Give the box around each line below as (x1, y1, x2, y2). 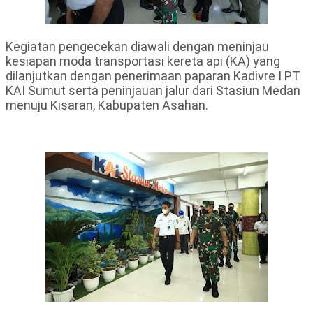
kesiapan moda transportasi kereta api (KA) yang (6, 54, 280, 69)
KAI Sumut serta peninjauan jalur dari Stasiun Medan (6, 83, 300, 99)
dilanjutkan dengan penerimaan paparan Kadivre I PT (6, 68, 300, 84)
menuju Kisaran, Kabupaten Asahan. (6, 98, 211, 113)
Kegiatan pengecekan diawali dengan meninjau (6, 39, 269, 54)
